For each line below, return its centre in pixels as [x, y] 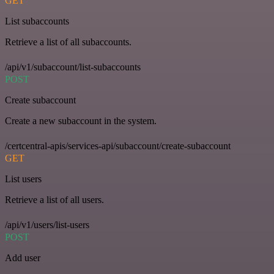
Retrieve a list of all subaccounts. [68, 42]
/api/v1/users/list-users [47, 225]
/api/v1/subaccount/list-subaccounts [73, 67]
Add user [23, 258]
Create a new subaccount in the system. [81, 121]
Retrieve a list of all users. [54, 200]
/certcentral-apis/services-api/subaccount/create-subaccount [118, 146]
